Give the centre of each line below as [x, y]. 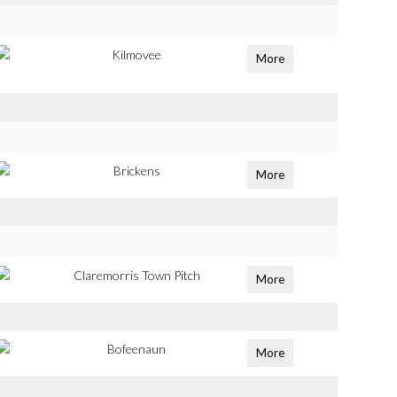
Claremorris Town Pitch [136, 275]
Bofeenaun [137, 349]
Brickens [136, 171]
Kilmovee [137, 54]
